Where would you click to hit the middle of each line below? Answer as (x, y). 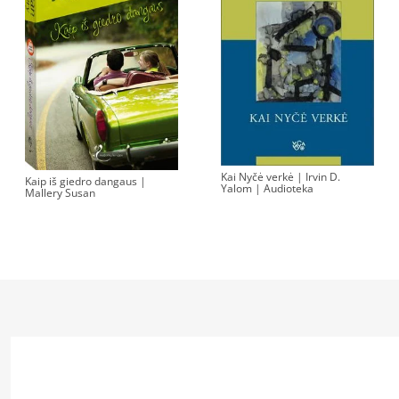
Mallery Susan (61, 193)
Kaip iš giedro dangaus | (86, 182)
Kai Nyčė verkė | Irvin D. (281, 176)
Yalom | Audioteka (268, 188)
